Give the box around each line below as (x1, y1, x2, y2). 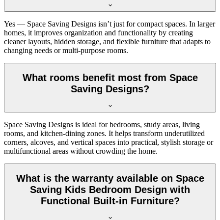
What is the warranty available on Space (16, 173, 204, 184)
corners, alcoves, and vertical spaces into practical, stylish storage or (4, 137, 213, 146)
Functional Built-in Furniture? (40, 195, 180, 207)
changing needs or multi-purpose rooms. (4, 46, 128, 55)
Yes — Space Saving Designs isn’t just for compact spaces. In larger (4, 19, 215, 28)
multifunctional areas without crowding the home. (4, 146, 158, 155)
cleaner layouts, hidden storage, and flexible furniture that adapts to (4, 37, 211, 46)
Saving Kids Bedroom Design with (30, 184, 190, 195)
